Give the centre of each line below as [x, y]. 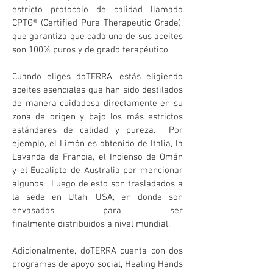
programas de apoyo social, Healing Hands [97, 264]
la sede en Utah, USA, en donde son [97, 197]
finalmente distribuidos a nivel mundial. [92, 224]
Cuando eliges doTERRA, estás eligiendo [97, 77]
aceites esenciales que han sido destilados [97, 90]
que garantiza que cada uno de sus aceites [97, 37]
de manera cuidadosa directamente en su [97, 104]
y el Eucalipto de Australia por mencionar [97, 171]
